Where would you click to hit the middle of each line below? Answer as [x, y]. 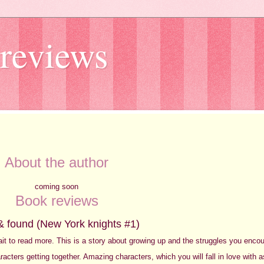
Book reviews [57, 200]
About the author [57, 162]
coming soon [57, 186]
